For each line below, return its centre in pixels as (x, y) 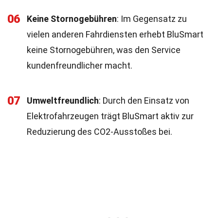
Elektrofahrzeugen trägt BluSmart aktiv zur (110, 116)
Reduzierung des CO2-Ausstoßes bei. (100, 132)
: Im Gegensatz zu (152, 19)
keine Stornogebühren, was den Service (104, 50)
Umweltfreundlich (63, 100)
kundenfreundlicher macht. (80, 65)
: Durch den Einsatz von (144, 100)
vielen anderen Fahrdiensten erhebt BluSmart (115, 34)
